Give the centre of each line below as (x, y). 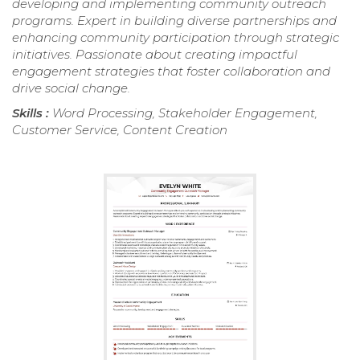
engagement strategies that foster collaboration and (171, 72)
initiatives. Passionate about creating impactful (155, 55)
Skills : (32, 113)
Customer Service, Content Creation (120, 130)
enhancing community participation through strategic (176, 38)
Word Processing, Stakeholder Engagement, (185, 113)
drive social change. (71, 88)
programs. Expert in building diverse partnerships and (174, 21)
